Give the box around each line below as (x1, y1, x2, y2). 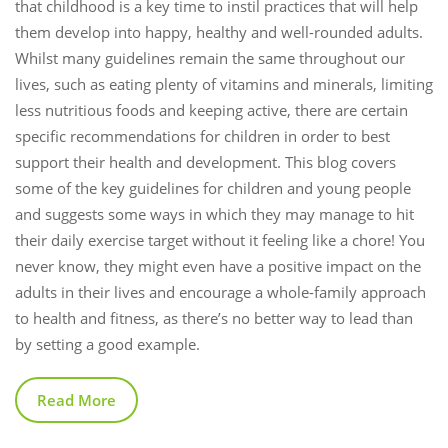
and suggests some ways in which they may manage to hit (15, 203, 414, 224)
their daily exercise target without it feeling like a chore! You (15, 229, 425, 250)
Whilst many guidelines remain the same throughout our (15, 47, 405, 68)
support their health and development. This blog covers (15, 151, 396, 172)
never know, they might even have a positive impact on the (15, 255, 421, 276)
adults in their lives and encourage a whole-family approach (15, 281, 426, 302)
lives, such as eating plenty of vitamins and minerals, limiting (15, 73, 433, 94)
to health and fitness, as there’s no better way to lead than (15, 307, 413, 328)
